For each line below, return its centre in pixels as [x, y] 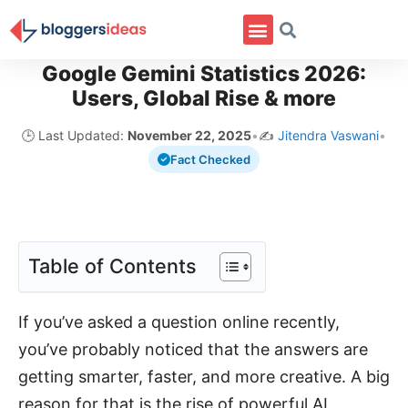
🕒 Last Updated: [75, 135]
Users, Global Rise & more [204, 98]
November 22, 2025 [189, 135]
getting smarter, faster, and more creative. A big [204, 376]
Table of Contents [112, 265]
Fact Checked [210, 159]
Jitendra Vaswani [328, 135]
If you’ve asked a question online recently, [179, 321]
